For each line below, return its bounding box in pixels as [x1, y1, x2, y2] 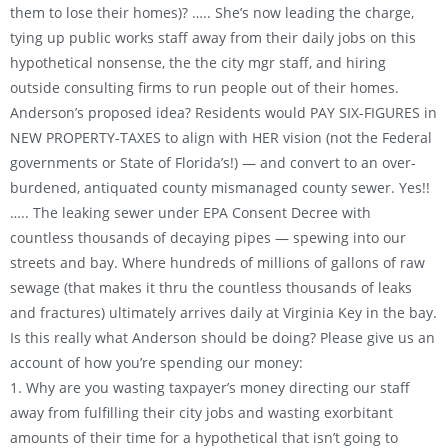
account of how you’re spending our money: [10, 353, 303, 373]
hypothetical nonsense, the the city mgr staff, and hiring [10, 53, 386, 73]
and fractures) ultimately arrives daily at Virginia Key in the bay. [10, 303, 437, 323]
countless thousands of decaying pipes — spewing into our [10, 228, 406, 248]
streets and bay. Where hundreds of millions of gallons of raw [10, 253, 425, 273]
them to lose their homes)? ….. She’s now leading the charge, [10, 3, 414, 23]
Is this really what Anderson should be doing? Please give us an [10, 328, 435, 348]
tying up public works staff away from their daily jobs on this [10, 28, 416, 48]
